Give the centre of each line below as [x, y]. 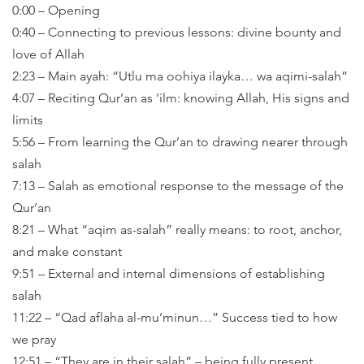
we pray [34, 339]
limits [28, 120]
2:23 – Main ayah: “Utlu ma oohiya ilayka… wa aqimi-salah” [180, 76]
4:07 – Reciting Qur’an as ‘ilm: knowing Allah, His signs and [181, 98]
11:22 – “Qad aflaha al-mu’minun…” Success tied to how [175, 317]
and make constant [67, 251]
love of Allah [48, 54]
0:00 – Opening [56, 10]
